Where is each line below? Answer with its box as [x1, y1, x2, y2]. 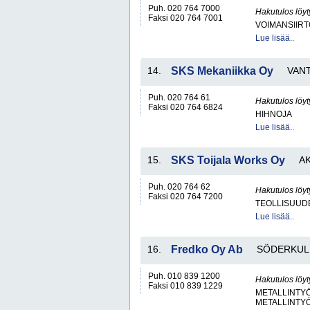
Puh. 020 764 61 [148, 93, 210, 102]
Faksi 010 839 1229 [148, 281, 223, 291]
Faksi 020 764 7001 [148, 13, 223, 23]
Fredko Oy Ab [171, 244, 243, 255]
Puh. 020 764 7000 [148, 3, 220, 13]
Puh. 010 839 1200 [148, 271, 220, 281]
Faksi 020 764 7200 [148, 192, 223, 201]
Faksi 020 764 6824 [148, 102, 223, 112]
